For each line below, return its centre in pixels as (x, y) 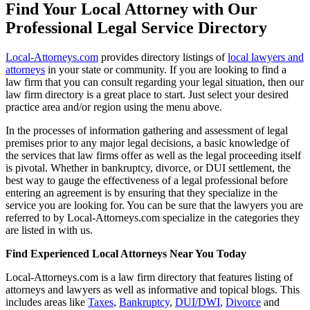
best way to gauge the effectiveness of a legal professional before (147, 180)
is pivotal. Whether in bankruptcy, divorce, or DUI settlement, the (148, 167)
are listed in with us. (49, 230)
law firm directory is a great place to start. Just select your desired (147, 94)
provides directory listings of (163, 57)
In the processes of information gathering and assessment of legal (147, 130)
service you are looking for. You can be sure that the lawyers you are (154, 205)
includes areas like (47, 302)
